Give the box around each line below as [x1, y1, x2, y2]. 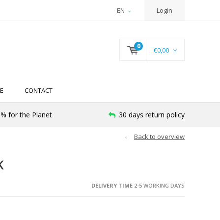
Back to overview [134, 132, 185, 141]
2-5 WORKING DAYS [132, 181, 185, 189]
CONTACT [25, 86, 53, 95]
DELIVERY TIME [91, 181, 133, 189]
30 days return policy [119, 110, 185, 120]
